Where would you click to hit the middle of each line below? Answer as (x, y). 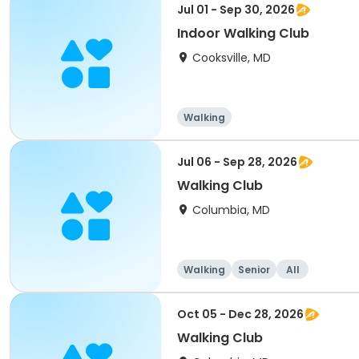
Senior (254, 270)
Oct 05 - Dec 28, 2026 (240, 314)
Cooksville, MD (232, 58)
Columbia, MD (231, 210)
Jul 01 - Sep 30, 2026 (236, 10)
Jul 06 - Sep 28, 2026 (237, 162)
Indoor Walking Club (243, 33)
